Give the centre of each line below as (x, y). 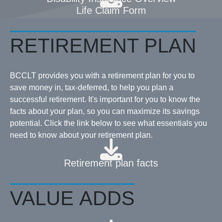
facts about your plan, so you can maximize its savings (105, 111)
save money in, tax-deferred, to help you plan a (92, 87)
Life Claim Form (111, 10)
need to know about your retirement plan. (81, 135)
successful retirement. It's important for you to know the (105, 99)
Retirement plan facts (111, 163)
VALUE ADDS (72, 198)
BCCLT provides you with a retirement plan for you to (102, 76)
